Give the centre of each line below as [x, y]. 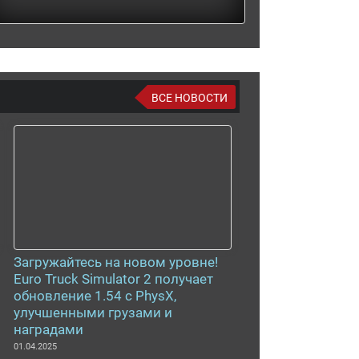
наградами [48, 329]
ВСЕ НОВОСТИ [190, 98]
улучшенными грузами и [93, 313]
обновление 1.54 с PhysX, [95, 296]
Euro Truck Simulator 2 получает [113, 279]
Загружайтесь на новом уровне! [115, 262]
